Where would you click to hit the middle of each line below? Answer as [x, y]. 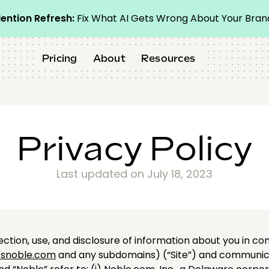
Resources [168, 59]
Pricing [59, 59]
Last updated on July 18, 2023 [134, 174]
